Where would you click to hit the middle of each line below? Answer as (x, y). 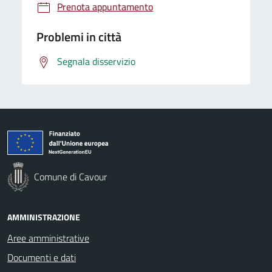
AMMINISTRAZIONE (44, 217)
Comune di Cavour (70, 176)
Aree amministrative (48, 238)
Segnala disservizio (96, 61)
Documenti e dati (42, 257)
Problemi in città (79, 36)
